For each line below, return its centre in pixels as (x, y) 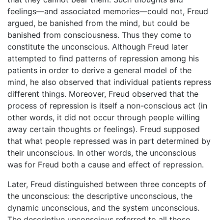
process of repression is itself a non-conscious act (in (107, 106)
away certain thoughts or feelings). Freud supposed (104, 129)
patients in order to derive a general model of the (99, 70)
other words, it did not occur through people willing (104, 118)
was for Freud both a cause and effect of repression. (106, 165)
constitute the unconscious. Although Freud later (98, 47)
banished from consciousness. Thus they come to (99, 35)
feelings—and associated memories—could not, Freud (108, 12)
